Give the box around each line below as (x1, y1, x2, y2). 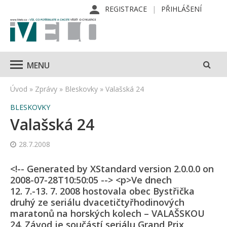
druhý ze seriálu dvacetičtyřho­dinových (10, 196, 184, 208)
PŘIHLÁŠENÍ (161, 4, 202, 14)
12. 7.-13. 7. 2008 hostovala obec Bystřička (10, 185, 195, 197)
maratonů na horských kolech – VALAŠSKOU (10, 207, 205, 219)
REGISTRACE (105, 4, 147, 14)
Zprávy (35, 84, 57, 94)
